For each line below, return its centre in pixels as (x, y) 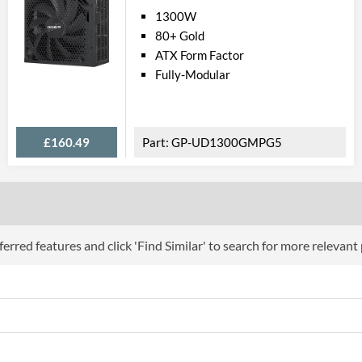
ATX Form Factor (200, 55)
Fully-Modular (193, 74)
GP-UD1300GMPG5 (227, 142)
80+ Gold (180, 36)
